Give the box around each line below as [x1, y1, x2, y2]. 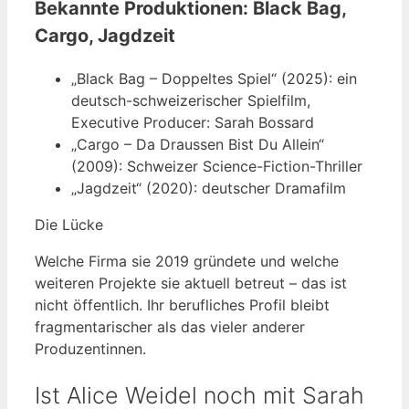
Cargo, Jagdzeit [35, 24, 175, 47]
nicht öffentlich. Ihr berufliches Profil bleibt [35, 295, 330, 314]
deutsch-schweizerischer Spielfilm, [71, 90, 310, 110]
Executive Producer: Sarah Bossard [71, 112, 314, 131]
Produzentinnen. [35, 339, 146, 358]
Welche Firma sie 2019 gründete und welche [35, 251, 339, 270]
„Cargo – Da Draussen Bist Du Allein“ [71, 134, 324, 153]
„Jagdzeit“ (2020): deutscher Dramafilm [71, 178, 346, 197]
